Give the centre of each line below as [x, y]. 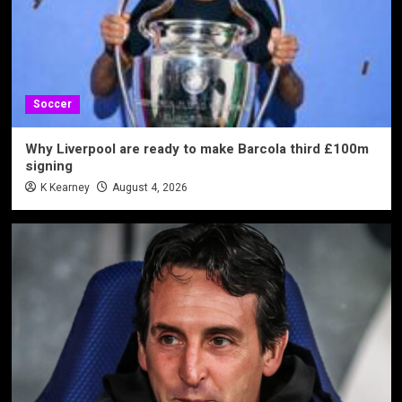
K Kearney [65, 187]
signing [48, 166]
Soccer [52, 104]
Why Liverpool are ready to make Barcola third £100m [197, 149]
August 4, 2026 [149, 187]
